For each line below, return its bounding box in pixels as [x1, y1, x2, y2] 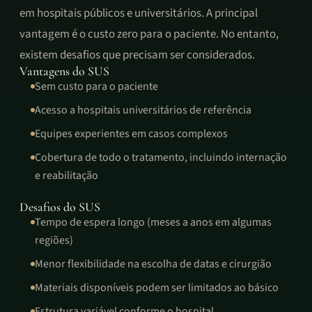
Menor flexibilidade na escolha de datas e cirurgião [35, 256, 272, 272]
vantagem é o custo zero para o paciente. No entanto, [19, 26, 279, 42]
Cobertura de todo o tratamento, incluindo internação [35, 150, 287, 165]
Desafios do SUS [19, 199, 100, 214]
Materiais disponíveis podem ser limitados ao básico [35, 280, 279, 295]
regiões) [35, 233, 73, 248]
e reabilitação [35, 168, 98, 183]
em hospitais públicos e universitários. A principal [19, 5, 258, 22]
